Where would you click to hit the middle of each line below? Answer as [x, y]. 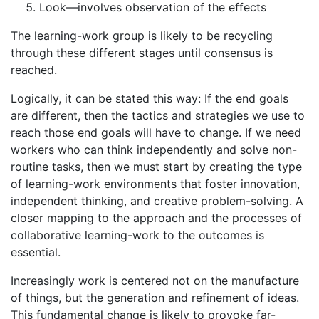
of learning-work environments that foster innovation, [155, 183]
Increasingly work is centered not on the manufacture [155, 280]
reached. [34, 69]
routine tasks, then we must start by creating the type [156, 166]
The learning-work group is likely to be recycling [142, 35]
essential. [36, 252]
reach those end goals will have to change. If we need [156, 132]
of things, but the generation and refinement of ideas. [155, 297]
